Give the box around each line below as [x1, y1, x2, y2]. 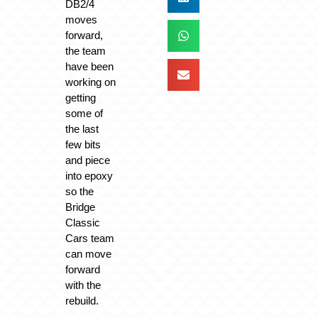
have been [65, 60, 114, 72]
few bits [65, 138, 101, 150]
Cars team [65, 231, 114, 244]
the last [65, 122, 99, 135]
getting [65, 91, 96, 104]
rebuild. [65, 294, 99, 307]
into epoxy [65, 169, 113, 182]
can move [65, 247, 111, 260]
